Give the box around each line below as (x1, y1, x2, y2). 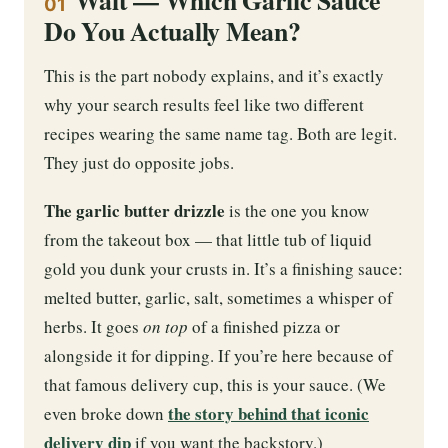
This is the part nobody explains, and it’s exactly (44, 63, 384, 87)
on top (143, 315, 188, 339)
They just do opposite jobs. (44, 150, 234, 174)
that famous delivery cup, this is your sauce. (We (44, 373, 386, 397)
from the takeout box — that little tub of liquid (44, 228, 372, 252)
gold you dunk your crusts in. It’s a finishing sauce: (44, 257, 403, 281)
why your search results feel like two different (44, 92, 364, 116)
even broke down (44, 402, 168, 426)
